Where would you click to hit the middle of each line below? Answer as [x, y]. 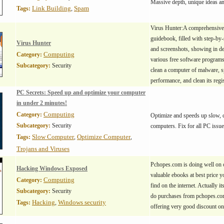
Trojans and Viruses [43, 149]
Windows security [82, 202]
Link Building [51, 8]
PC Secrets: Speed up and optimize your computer [81, 92]
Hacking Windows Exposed [52, 168]
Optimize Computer [104, 137]
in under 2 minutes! [42, 103]
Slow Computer [53, 137]
